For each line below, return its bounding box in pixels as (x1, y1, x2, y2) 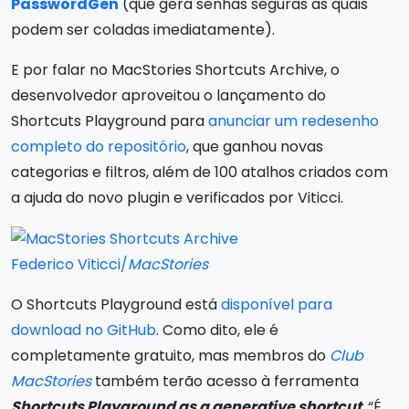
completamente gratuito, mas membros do (11, 344, 330, 366)
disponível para (221, 293, 332, 315)
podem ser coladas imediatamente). (11, 19, 275, 41)
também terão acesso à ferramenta (91, 370, 359, 392)
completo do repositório (11, 136, 186, 158)
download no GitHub (11, 319, 156, 341)
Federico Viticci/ (11, 253, 128, 275)
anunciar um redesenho (208, 110, 379, 132)
